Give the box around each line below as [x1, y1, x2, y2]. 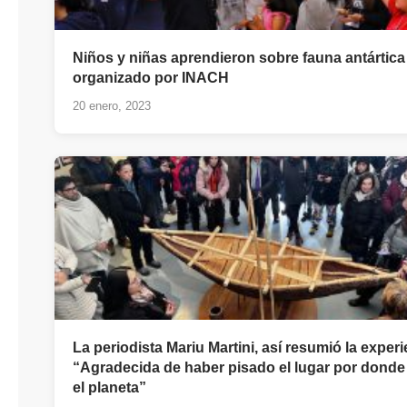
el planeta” [73, 380, 150, 396]
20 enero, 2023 [73, 99, 151, 114]
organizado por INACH [73, 70, 229, 86]
